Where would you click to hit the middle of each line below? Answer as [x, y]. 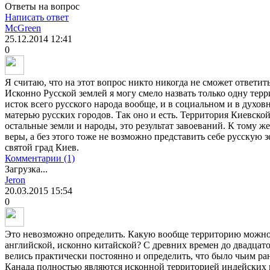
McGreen [23, 28]
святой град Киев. [42, 148]
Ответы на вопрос [42, 7]
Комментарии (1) [40, 159]
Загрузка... [26, 169]
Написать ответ [37, 17]
